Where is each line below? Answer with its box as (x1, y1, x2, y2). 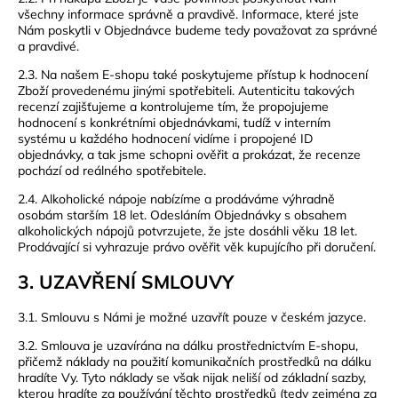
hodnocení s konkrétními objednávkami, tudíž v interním (18, 114, 330, 131)
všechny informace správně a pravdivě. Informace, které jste (18, 5, 359, 22)
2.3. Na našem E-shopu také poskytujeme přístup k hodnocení (18, 66, 368, 83)
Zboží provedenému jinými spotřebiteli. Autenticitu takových (18, 82, 354, 99)
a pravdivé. (18, 37, 79, 54)
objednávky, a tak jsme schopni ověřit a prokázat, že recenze (18, 146, 361, 163)
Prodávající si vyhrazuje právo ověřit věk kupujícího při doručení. (18, 238, 376, 255)
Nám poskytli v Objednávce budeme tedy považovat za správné (18, 21, 378, 38)
